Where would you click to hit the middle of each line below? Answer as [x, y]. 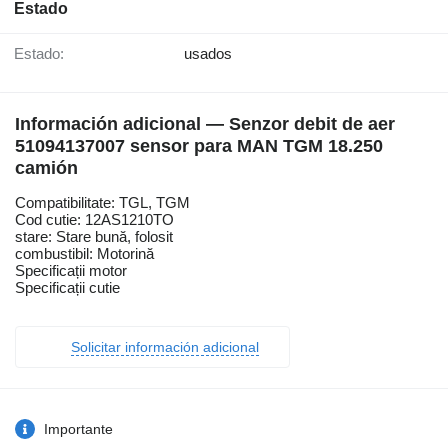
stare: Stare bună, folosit [94, 237]
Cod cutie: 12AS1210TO [94, 220]
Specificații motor [71, 271]
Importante [78, 429]
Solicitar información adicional [165, 347]
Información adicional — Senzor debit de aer [205, 124]
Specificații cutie [67, 288]
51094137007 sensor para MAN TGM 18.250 [199, 146]
